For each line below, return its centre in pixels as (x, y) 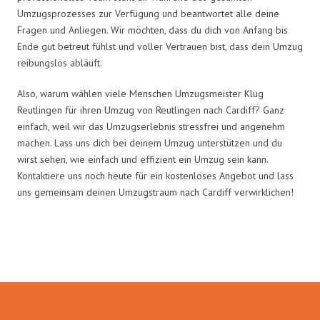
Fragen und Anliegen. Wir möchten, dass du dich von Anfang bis (152, 30)
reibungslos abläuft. (60, 62)
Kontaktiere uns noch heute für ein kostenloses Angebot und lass (155, 175)
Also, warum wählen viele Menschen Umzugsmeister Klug (140, 93)
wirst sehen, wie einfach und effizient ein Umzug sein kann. (142, 159)
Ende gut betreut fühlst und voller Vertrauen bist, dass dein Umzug (160, 46)
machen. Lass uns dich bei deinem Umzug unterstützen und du (150, 142)
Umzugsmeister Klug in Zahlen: (160, 252)
